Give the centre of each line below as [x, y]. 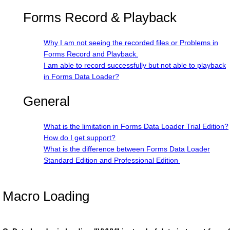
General [46, 101]
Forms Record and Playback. [91, 54]
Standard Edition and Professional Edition [112, 160]
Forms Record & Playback [100, 17]
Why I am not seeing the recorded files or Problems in [131, 43]
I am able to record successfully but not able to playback [135, 65]
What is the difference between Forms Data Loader [127, 149]
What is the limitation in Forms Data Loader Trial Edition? [136, 126]
